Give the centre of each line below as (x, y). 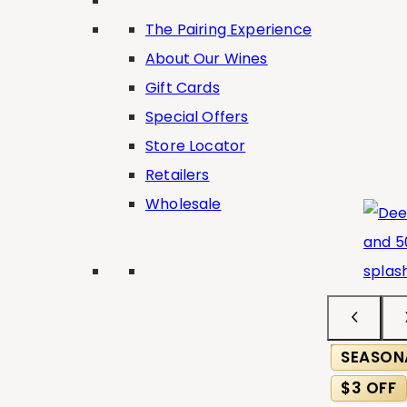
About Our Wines (207, 58)
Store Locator (196, 145)
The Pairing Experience (228, 29)
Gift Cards (183, 87)
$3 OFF (369, 387)
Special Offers (197, 116)
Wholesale (184, 203)
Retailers (178, 174)
